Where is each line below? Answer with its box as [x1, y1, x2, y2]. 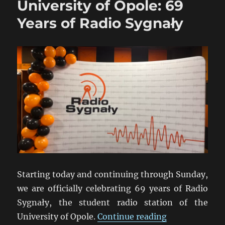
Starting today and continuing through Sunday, [17, 169, 208, 180]
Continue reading [97, 211, 167, 222]
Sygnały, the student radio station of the [17, 197, 208, 208]
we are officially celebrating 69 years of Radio [17, 183, 208, 194]
